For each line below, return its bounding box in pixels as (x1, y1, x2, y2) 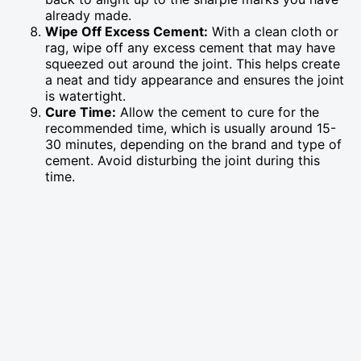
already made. (45, 6, 131, 23)
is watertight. (45, 87, 126, 104)
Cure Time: (45, 103, 116, 120)
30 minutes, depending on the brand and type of (45, 135, 342, 152)
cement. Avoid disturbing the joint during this (45, 151, 320, 168)
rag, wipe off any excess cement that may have (45, 39, 335, 56)
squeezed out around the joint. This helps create (45, 55, 340, 72)
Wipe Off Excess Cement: (45, 23, 208, 39)
